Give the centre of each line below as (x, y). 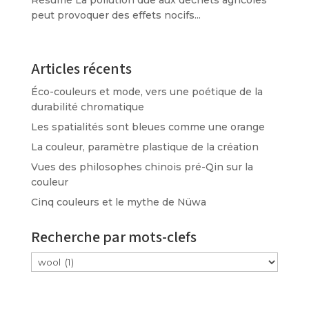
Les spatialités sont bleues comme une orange (148, 127)
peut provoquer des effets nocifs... (116, 16)
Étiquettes (56, 259)
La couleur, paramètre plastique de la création (144, 147)
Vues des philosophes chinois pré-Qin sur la (142, 167)
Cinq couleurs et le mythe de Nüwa (118, 202)
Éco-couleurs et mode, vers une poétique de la (147, 91)
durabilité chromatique (87, 107)
